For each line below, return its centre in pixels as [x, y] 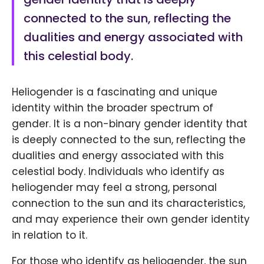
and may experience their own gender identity [131, 220]
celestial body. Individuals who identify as [118, 172]
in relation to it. [49, 235]
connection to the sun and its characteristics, [128, 204]
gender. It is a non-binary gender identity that [130, 124]
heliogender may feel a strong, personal [114, 188]
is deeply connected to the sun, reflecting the [129, 140]
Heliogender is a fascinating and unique [115, 92]
